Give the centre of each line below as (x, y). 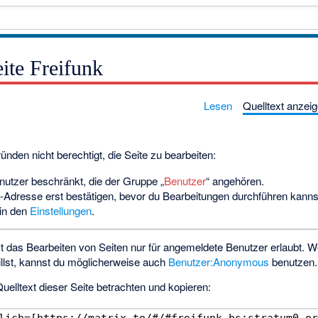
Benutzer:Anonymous (219, 262)
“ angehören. (235, 180)
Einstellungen (61, 210)
